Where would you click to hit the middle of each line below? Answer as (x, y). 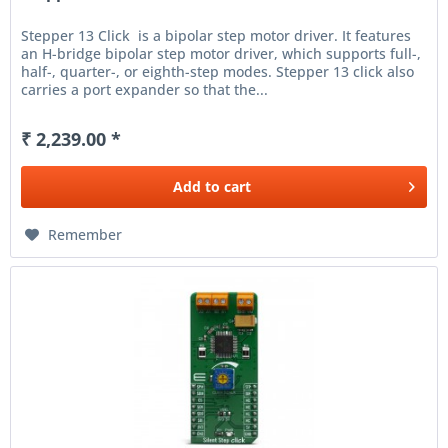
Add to (197, 186)
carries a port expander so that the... (145, 89)
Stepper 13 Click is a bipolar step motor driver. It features (216, 35)
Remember (85, 234)
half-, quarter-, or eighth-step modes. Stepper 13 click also (218, 71)
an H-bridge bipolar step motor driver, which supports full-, (221, 53)
